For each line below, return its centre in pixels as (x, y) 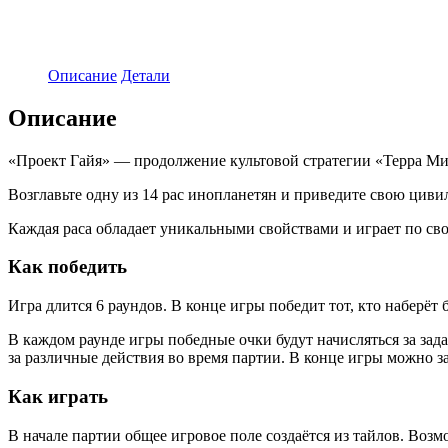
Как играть (58, 396)
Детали (145, 75)
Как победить (67, 267)
